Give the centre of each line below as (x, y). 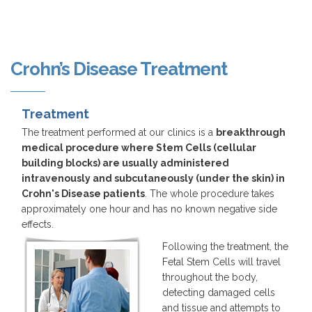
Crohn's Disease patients (83, 193)
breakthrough (251, 132)
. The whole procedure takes (210, 193)
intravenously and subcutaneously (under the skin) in (153, 178)
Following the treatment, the (225, 246)
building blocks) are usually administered (125, 163)
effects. (38, 224)
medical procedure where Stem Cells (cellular (139, 147)
